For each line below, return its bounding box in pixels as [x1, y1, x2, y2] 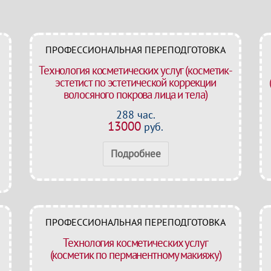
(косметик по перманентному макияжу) [50, 247, 221, 262]
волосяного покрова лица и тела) [64, 87, 207, 102]
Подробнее [110, 147, 161, 160]
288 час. [116, 108, 155, 122]
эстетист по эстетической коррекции [55, 75, 216, 90]
